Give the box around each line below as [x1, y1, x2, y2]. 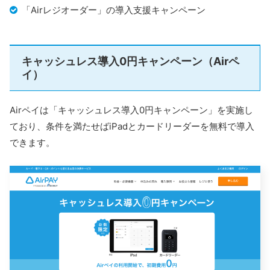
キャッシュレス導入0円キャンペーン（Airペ [22, 54, 239, 67]
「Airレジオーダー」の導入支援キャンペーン [22, 4, 206, 16]
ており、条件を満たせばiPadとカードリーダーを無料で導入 [10, 120, 254, 132]
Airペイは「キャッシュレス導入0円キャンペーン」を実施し [10, 104, 253, 116]
